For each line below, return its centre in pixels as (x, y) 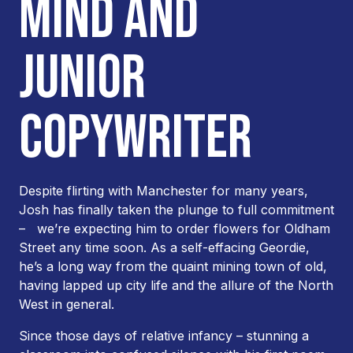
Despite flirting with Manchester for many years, (163, 191)
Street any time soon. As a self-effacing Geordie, (164, 247)
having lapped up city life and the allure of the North (176, 285)
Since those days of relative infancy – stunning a (164, 336)
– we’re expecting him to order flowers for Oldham (175, 229)
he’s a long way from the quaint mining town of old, (173, 266)
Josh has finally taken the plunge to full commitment (176, 210)
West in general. (67, 304)
